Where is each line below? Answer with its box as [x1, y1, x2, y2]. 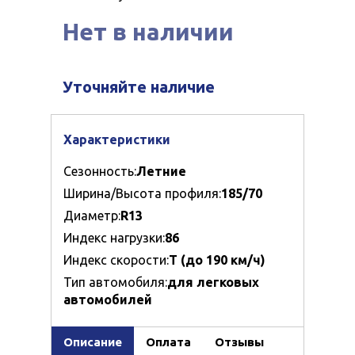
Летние [136, 164, 186, 179]
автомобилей [63, 292, 152, 307]
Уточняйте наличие [63, 78, 215, 97]
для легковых [167, 275, 259, 290]
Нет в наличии [63, 18, 234, 46]
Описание [63, 335, 122, 349]
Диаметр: [63, 208, 120, 223]
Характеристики [63, 132, 170, 147]
